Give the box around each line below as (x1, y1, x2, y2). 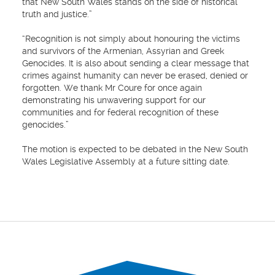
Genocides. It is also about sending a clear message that (21, 58, 249, 69)
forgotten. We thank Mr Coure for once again (21, 83, 202, 93)
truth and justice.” (21, 9, 92, 20)
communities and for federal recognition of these (21, 107, 219, 118)
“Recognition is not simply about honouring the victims (21, 34, 240, 44)
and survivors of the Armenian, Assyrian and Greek (21, 46, 224, 56)
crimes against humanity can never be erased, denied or (21, 71, 248, 81)
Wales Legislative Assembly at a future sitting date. (21, 157, 230, 167)
